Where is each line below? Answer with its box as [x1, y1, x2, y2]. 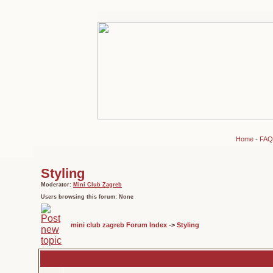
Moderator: [41, 182, 73, 188]
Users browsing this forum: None [41, 194, 133, 200]
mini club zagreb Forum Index [71, 221, 167, 229]
